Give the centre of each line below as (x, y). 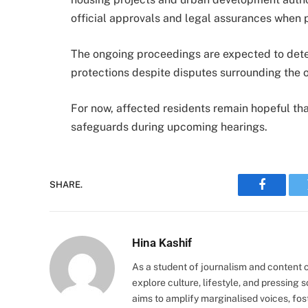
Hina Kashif (162, 242)
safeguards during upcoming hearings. (169, 126)
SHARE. (66, 185)
